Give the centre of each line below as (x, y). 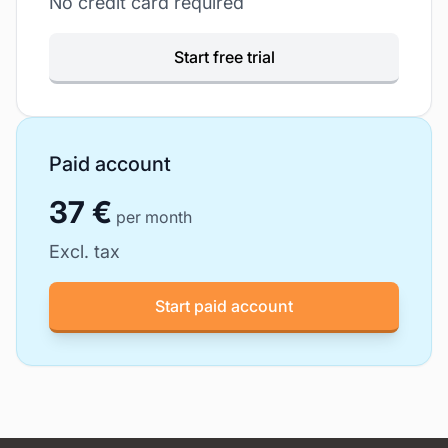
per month (154, 217)
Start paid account (224, 306)
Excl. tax (84, 252)
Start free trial (224, 57)
